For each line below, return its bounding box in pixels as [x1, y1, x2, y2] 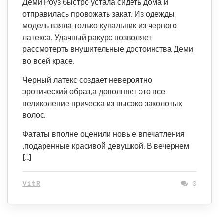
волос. [22, 110, 45, 120]
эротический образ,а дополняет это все [22, 87, 165, 96]
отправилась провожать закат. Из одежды [22, 9, 175, 19]
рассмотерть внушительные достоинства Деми [22, 44, 193, 54]
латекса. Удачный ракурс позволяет [22, 33, 152, 42]
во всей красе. [22, 56, 74, 66]
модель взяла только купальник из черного [22, 21, 177, 30]
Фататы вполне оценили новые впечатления [22, 130, 185, 139]
